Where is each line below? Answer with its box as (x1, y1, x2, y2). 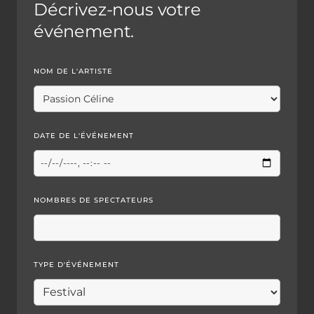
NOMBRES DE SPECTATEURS (34, 195, 153, 205)
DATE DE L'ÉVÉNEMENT (34, 130, 134, 140)
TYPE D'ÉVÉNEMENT (34, 259, 119, 269)
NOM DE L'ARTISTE (34, 66, 113, 76)
